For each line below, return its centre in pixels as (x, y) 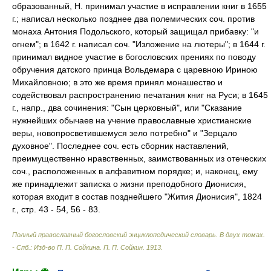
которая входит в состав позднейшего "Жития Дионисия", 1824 (137, 197)
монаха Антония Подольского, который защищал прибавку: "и (135, 31)
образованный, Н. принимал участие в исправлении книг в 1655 (139, 6)
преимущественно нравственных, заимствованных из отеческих (139, 158)
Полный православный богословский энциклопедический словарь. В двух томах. (139, 235)
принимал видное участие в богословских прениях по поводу (134, 57)
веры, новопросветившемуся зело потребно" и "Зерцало (125, 133)
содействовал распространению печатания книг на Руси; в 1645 (140, 95)
